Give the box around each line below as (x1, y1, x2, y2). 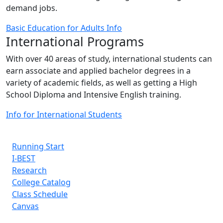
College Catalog (12, 177, 71, 188)
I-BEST (12, 153, 35, 164)
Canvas (12, 201, 39, 212)
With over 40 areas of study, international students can (6, 53, 212, 64)
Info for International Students (6, 109, 122, 120)
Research (12, 165, 47, 176)
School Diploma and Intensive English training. (6, 89, 181, 100)
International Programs (6, 33, 144, 50)
